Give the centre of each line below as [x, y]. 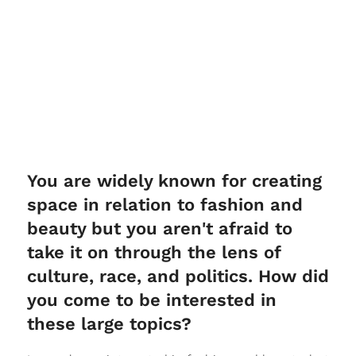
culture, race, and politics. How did [178, 276]
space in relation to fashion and [164, 204]
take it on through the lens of [153, 252]
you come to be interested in [151, 300]
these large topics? [109, 323]
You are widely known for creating [174, 180]
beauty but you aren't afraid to [159, 228]
